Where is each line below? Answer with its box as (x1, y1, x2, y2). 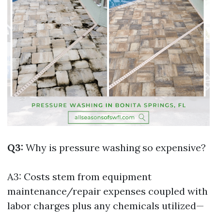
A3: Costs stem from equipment (7, 170, 152, 183)
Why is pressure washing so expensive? (23, 141, 206, 154)
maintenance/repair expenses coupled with (7, 185, 208, 197)
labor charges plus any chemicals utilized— (7, 200, 204, 212)
